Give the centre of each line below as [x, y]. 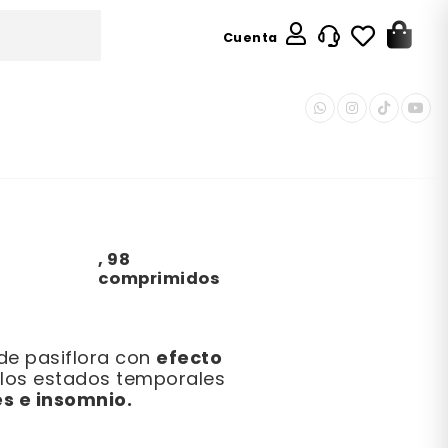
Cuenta [250, 38]
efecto [189, 359]
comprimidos [159, 280]
